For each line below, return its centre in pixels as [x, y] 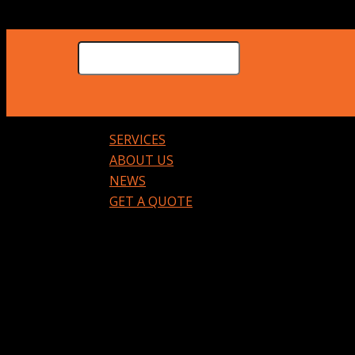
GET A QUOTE [151, 201]
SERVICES [137, 139]
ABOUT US [141, 160]
